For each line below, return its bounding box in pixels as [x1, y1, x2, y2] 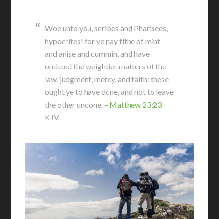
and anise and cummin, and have [45, 48, 150, 58]
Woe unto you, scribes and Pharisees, [45, 23, 168, 33]
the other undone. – [45, 99, 110, 109]
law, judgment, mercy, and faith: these [45, 74, 169, 84]
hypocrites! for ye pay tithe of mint [45, 36, 161, 45]
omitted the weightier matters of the [45, 61, 167, 71]
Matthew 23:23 [109, 99, 162, 109]
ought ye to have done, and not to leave [45, 87, 174, 96]
